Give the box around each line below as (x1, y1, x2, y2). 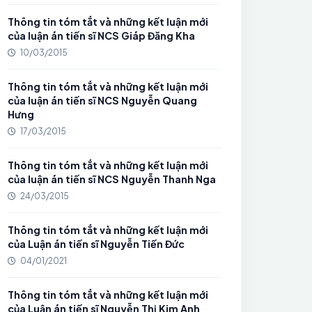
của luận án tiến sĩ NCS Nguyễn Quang (8, 94, 198, 107)
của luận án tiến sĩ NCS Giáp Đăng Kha (8, 29, 196, 42)
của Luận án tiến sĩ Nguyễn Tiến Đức (8, 237, 185, 250)
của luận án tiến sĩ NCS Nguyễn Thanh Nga (8, 173, 217, 185)
